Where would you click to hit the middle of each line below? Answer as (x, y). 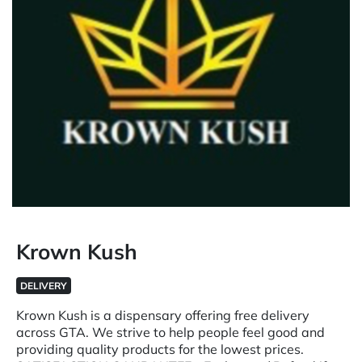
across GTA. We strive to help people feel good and (170, 332)
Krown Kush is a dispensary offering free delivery (163, 315)
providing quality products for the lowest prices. (160, 349)
